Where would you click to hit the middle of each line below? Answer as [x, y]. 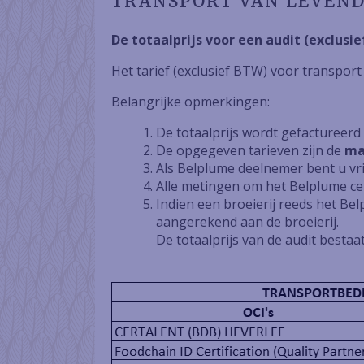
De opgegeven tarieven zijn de [250, 150]
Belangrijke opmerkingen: [191, 102]
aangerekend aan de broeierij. [247, 222]
